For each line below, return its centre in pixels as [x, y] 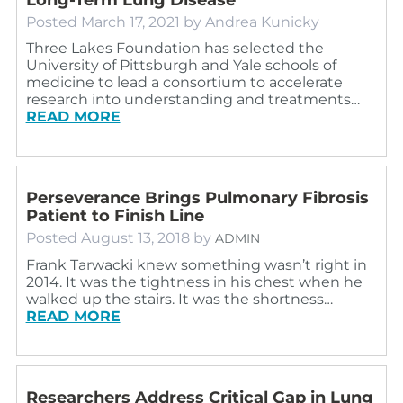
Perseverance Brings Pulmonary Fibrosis [197, 197]
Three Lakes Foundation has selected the [175, 48]
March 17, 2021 [130, 22]
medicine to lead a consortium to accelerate [184, 82]
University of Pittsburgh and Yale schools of [181, 65]
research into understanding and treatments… [193, 99]
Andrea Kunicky [262, 22]
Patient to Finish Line [115, 215]
